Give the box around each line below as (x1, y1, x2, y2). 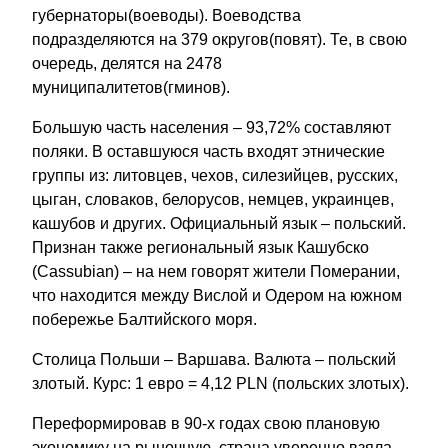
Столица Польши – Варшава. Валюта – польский (32, 350, 396, 368)
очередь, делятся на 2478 (32, 54, 222, 72)
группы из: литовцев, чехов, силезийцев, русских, (32, 166, 398, 184)
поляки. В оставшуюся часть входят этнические (32, 142, 385, 160)
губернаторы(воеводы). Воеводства (32, 6, 301, 24)
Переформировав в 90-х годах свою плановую (32, 414, 380, 432)
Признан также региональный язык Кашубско (32, 238, 369, 256)
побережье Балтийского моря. (32, 310, 257, 328)
